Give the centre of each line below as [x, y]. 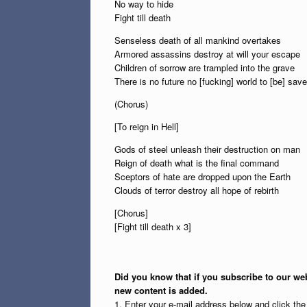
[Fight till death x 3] [153, 226]
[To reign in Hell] [147, 126]
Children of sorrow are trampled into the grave [205, 67]
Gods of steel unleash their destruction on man [207, 149]
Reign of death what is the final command [197, 163]
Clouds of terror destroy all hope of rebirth [197, 190]
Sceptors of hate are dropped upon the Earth [202, 176]
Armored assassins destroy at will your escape [207, 54]
